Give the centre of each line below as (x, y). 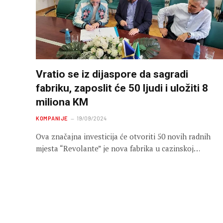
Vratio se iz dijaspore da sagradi (112, 74)
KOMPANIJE (52, 118)
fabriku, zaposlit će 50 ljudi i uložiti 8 (122, 88)
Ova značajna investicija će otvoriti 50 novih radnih (123, 136)
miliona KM (62, 102)
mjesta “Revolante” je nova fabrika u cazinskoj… (118, 148)
